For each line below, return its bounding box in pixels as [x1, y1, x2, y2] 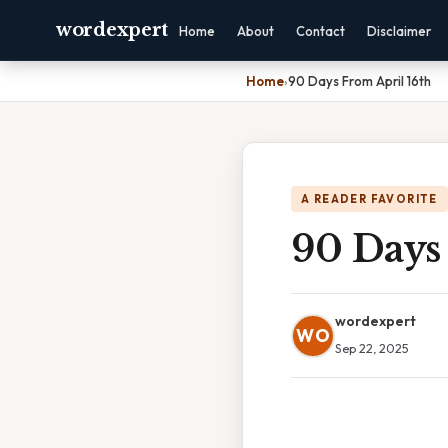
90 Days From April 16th [288, 73, 431, 89]
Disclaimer [367, 23, 431, 39]
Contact [296, 23, 345, 39]
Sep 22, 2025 [335, 340, 409, 356]
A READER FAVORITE [301, 192, 438, 206]
